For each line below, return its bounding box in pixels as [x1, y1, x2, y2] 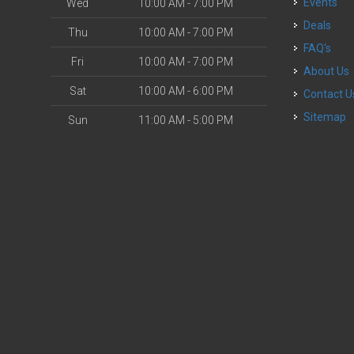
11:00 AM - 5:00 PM [138, 114, 233, 126]
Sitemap [303, 111, 347, 123]
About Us [311, 65, 350, 77]
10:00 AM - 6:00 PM [138, 85, 233, 97]
